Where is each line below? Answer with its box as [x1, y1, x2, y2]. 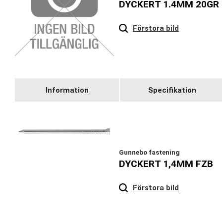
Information [45, 85, 89, 95]
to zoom [189, 173, 218, 185]
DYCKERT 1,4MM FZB [119, 158, 213, 170]
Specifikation [148, 85, 196, 95]
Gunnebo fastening [119, 148, 180, 157]
